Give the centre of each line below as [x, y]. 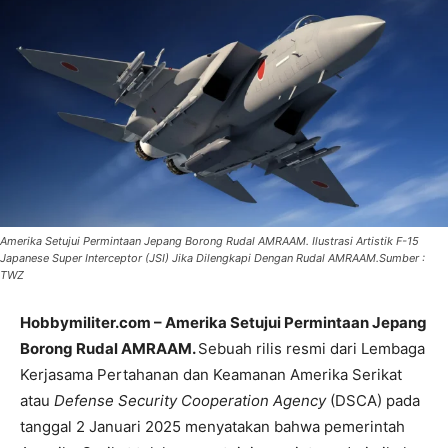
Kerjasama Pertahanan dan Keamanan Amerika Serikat [211, 375]
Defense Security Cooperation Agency [190, 401]
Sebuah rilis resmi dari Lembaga [311, 349]
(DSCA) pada [373, 401]
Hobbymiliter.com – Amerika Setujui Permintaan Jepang [223, 323]
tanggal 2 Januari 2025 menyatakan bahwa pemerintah [212, 427]
